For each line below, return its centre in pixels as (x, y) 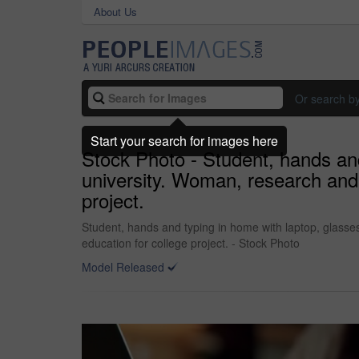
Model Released (123, 267)
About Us (115, 12)
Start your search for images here (184, 140)
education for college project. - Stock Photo (191, 243)
